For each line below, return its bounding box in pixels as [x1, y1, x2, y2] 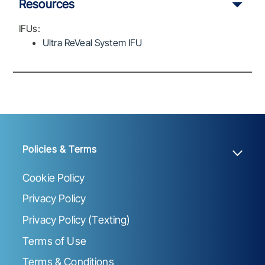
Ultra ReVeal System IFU [43, 37, 143, 49]
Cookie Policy [22, 171, 85, 184]
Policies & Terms [22, 143, 97, 155]
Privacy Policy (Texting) [22, 213, 131, 226]
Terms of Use [22, 234, 86, 247]
